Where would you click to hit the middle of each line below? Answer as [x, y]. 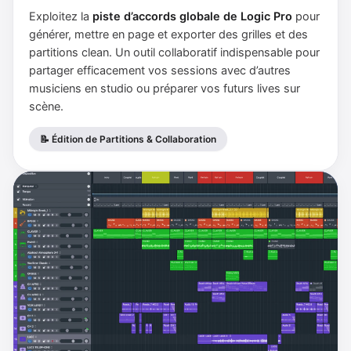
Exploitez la [61, 17]
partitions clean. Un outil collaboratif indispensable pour [174, 53]
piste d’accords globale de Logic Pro [192, 17]
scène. [46, 107]
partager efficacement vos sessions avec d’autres [160, 71]
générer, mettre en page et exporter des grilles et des [168, 35]
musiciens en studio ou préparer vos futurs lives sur [165, 89]
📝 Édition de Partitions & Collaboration [128, 139]
